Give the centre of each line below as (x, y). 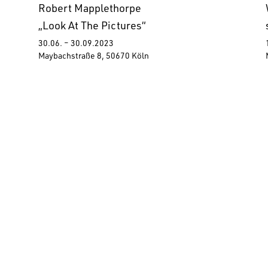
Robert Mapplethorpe (90, 10)
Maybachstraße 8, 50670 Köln (94, 57)
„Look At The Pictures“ (92, 27)
